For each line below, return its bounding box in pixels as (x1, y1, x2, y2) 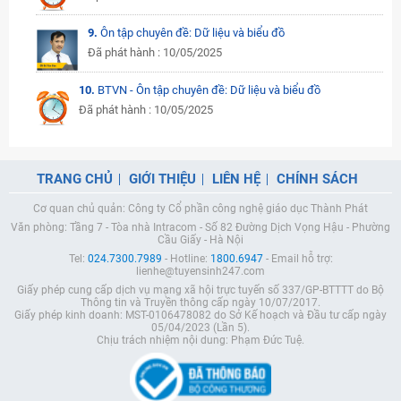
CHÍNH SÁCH (277, 171, 358, 187)
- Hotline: (161, 252, 210, 265)
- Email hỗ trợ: (262, 252, 333, 265)
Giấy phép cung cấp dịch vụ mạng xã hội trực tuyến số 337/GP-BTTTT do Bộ (17, 284, 384, 296)
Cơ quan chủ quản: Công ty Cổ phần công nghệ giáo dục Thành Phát (33, 202, 368, 215)
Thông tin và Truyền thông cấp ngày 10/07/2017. (81, 296, 320, 309)
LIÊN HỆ (212, 171, 260, 187)
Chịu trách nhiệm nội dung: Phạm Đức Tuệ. (97, 334, 304, 346)
